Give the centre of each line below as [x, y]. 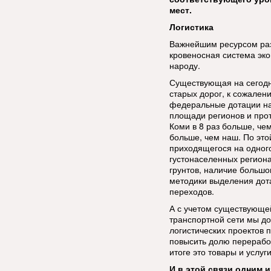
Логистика [191, 27]
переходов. [192, 191]
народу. [185, 65]
